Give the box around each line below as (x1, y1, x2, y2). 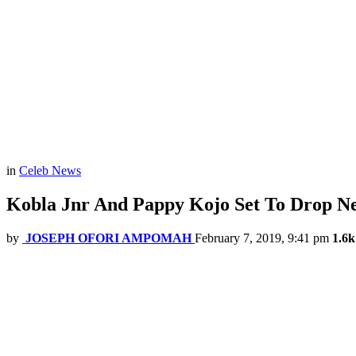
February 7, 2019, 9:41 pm (195, 231, 329, 246)
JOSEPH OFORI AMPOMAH (25, 231, 192, 246)
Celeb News (19, 164, 81, 178)
